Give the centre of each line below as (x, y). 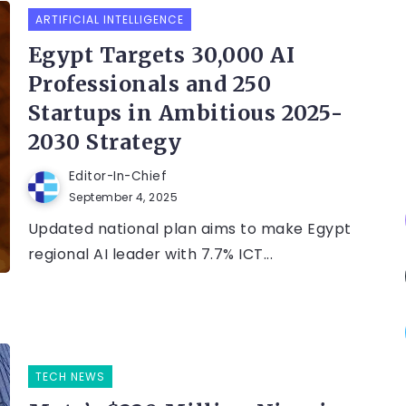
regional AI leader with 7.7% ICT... (150, 255)
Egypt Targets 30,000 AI (161, 55)
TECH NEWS (70, 377)
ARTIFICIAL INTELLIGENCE (109, 20)
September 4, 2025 (123, 198)
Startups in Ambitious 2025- (185, 113)
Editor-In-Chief (118, 177)
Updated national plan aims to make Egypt (189, 229)
